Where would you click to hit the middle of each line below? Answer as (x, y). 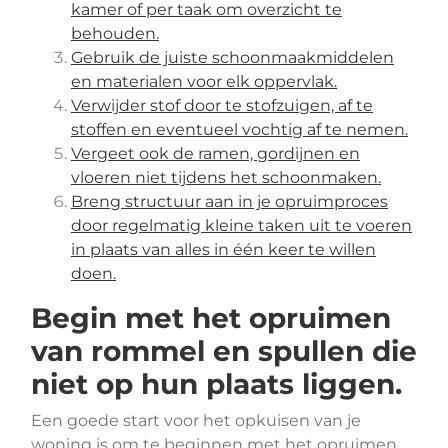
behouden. (115, 33)
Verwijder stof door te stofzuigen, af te (222, 105)
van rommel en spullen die (224, 351)
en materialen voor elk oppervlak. (204, 81)
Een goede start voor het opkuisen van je (196, 420)
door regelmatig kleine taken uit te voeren (241, 225)
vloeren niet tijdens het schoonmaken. (226, 177)
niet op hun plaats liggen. (216, 384)
